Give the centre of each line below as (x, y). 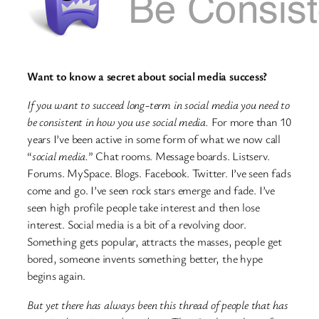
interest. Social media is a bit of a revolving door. (137, 225)
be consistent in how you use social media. (118, 122)
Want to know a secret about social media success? (147, 77)
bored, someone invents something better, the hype (145, 259)
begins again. (57, 276)
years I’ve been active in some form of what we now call (154, 139)
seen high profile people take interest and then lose (143, 208)
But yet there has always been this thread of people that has (158, 304)
